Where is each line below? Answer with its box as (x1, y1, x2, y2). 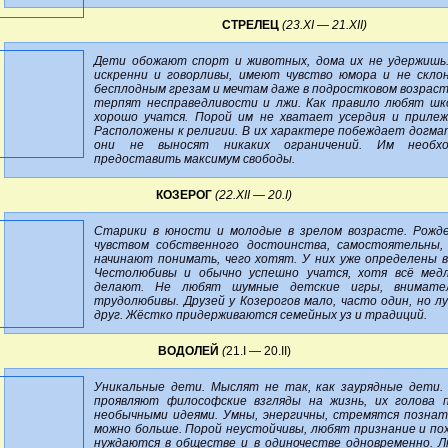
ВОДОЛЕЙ (157, 343, 219, 358)
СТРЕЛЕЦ (221, 17, 279, 32)
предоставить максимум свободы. (94, 151, 295, 166)
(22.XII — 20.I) (215, 187, 292, 202)
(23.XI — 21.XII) (281, 17, 367, 32)
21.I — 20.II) (225, 343, 291, 358)
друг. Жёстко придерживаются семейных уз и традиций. (94, 307, 427, 322)
